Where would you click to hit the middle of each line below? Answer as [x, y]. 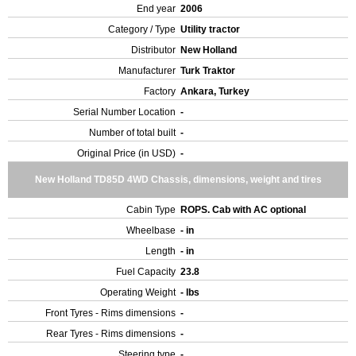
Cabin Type [151, 210]
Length [161, 251]
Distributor [153, 50]
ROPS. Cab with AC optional [244, 210]
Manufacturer [147, 71]
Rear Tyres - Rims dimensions [111, 334]
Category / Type [142, 29]
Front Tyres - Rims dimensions [110, 313]
